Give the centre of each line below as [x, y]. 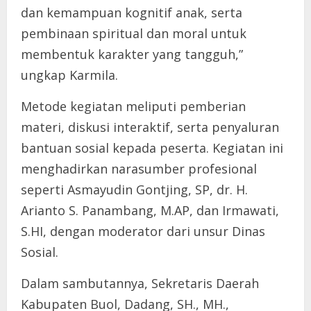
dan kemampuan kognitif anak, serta [132, 13]
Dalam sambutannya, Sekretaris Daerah [140, 284]
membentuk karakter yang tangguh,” [132, 54]
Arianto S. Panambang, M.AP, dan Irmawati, [150, 211]
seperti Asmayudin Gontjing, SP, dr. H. [134, 190]
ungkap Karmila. [69, 75]
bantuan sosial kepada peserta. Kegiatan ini [152, 148]
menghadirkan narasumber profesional [139, 169]
